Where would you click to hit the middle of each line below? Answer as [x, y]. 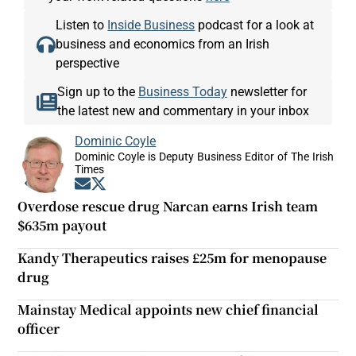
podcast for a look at [255, 25]
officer [39, 329]
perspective [88, 63]
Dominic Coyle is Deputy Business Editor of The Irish [205, 157]
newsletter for [267, 92]
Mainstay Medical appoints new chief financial [168, 310]
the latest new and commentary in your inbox [183, 111]
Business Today [182, 92]
